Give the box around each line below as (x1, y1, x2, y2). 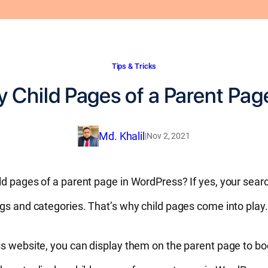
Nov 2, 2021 (147, 130, 190, 141)
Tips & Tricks (111, 61, 157, 71)
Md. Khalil (99, 129, 145, 142)
